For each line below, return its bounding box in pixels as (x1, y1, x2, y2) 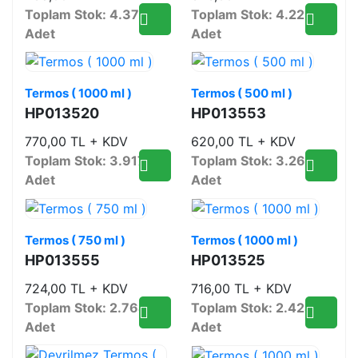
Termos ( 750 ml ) (25, 232, 125, 248)
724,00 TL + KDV (25, 280, 128, 296)
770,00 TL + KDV (25, 133, 128, 150)
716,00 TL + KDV (191, 280, 292, 296)
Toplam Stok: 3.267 (191, 153, 313, 169)
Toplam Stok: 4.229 (191, 6, 313, 22)
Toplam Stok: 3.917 (25, 153, 145, 169)
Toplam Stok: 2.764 (25, 299, 147, 316)
